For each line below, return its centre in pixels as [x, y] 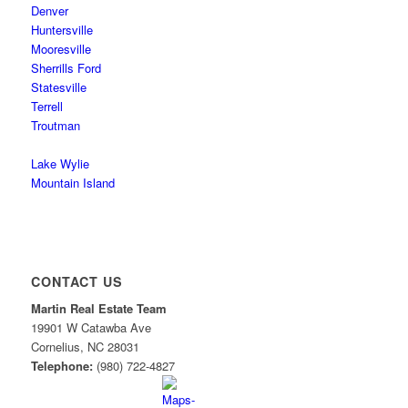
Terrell [46, 107]
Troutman [55, 126]
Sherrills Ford [66, 68]
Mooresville [61, 49]
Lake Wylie [60, 164]
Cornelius [55, 347]
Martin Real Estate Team [98, 309]
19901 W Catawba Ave [92, 328]
